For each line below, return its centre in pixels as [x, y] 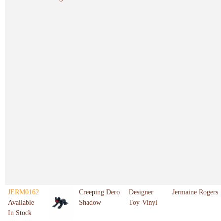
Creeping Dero [99, 192]
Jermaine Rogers [195, 192]
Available [21, 203]
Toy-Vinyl [143, 203]
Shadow [90, 203]
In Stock [20, 213]
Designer [141, 192]
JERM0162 [23, 192]
